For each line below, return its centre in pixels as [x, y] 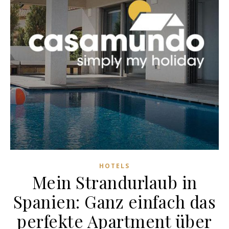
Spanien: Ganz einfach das [114, 202]
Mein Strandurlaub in [114, 182]
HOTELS [114, 166]
